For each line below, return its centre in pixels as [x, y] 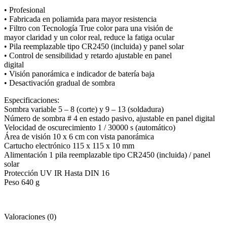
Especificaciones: [32, 100]
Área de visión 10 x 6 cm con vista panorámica [79, 136]
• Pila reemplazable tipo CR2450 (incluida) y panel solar [94, 46]
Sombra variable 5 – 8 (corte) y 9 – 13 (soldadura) [84, 109]
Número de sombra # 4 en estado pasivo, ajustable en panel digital [109, 118]
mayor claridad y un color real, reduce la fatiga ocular [89, 37]
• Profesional [25, 10]
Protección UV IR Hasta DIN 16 [57, 173]
